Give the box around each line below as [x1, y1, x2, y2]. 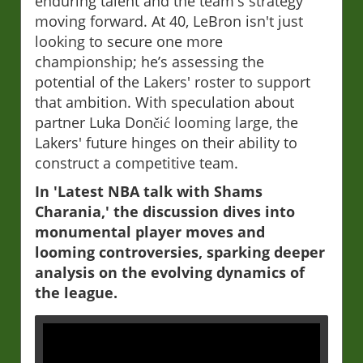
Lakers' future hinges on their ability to [35, 132, 297, 152]
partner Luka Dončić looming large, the [35, 112, 298, 132]
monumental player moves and [35, 221, 265, 241]
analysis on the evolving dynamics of [35, 262, 305, 282]
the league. [35, 282, 117, 302]
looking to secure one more [35, 31, 223, 51]
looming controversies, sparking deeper [35, 241, 325, 262]
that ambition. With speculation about [35, 92, 294, 112]
